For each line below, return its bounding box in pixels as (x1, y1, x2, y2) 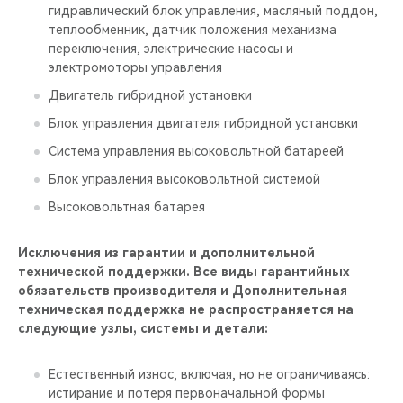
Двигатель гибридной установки (49, 88, 252, 103)
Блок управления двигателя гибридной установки (49, 116, 358, 130)
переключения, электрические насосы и (49, 41, 293, 56)
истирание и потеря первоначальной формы (49, 386, 325, 400)
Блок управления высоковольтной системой (49, 172, 320, 186)
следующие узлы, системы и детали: (18, 321, 268, 336)
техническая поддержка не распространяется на (18, 302, 354, 317)
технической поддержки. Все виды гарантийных (18, 264, 350, 279)
